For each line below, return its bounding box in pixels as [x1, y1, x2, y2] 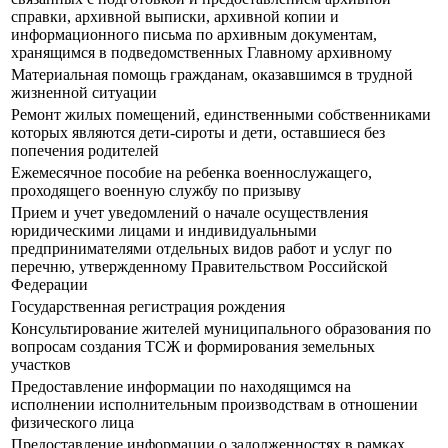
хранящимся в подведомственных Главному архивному [11, 44, 392, 62]
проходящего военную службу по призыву [11, 182, 301, 200]
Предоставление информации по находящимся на [11, 378, 351, 396]
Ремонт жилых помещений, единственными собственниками [11, 106, 431, 124]
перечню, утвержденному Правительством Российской [11, 258, 388, 276]
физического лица [11, 414, 138, 432]
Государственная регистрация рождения [11, 298, 285, 316]
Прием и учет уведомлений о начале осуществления [11, 204, 368, 222]
